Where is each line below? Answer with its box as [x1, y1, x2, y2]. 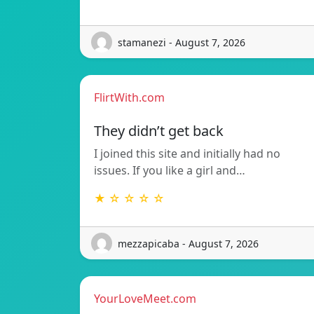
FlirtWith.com [94, 90, 165, 106]
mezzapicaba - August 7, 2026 [118, 236, 259, 250]
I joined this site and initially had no [94, 146, 280, 162]
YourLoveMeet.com [94, 291, 196, 307]
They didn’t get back [94, 121, 224, 141]
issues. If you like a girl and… [94, 163, 245, 179]
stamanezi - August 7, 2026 [118, 35, 245, 49]
